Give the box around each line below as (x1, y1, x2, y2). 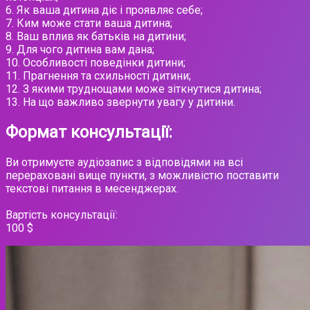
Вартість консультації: (6, 208, 118, 221)
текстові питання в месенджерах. (6, 181, 179, 195)
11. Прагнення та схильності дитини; (6, 69, 191, 82)
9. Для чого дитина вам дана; (6, 42, 154, 56)
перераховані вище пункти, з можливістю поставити (6, 168, 279, 182)
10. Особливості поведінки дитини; (6, 55, 185, 69)
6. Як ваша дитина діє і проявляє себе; (6, 3, 203, 17)
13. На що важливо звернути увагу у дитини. (6, 95, 235, 109)
